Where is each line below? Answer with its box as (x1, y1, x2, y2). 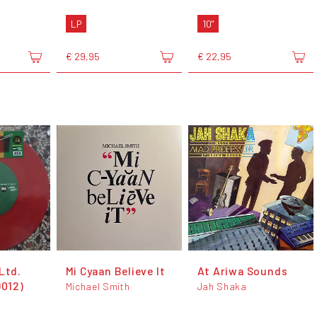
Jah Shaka (197, 280, 247, 293)
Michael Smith (65, 280, 130, 293)
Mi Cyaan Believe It (65, 264, 166, 278)
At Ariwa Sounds (197, 264, 288, 278)
